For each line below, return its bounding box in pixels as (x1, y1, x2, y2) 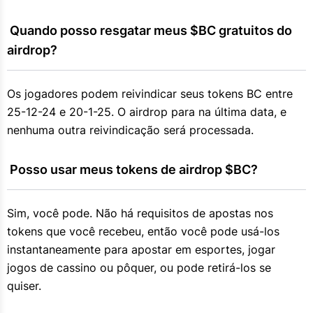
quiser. (7, 278, 41, 293)
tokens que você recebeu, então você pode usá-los (7, 224, 279, 238)
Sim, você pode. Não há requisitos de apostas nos (7, 205, 273, 220)
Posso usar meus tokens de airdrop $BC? (10, 161, 258, 177)
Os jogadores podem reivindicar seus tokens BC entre (7, 86, 293, 101)
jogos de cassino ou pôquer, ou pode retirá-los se (7, 260, 271, 275)
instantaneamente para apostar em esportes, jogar (7, 242, 275, 256)
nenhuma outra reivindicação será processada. (7, 122, 254, 137)
